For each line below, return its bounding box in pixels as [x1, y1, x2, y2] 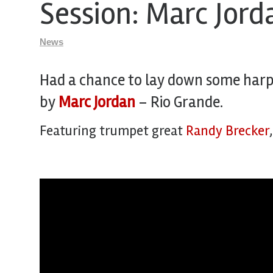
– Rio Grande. [135, 93, 223, 112]
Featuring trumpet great [40, 122, 186, 140]
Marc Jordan [58, 93, 135, 112]
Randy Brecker [186, 122, 269, 140]
